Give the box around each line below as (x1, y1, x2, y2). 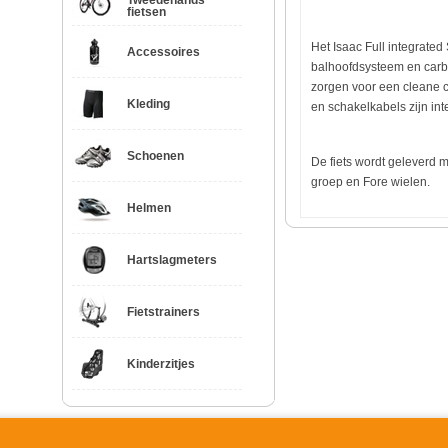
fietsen (127, 5, 166, 19)
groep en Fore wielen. (311, 175, 430, 189)
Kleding (127, 97, 170, 111)
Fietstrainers (127, 305, 200, 319)
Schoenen (127, 149, 184, 163)
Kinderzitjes (127, 357, 195, 371)
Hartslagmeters (127, 253, 217, 267)
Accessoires (127, 45, 200, 59)
